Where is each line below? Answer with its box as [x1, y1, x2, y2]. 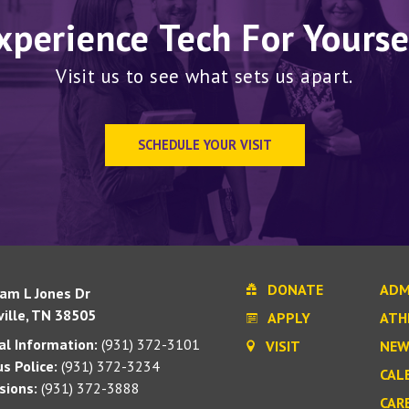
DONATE [264, 279, 324, 299]
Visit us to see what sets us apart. [56, 63, 353, 89]
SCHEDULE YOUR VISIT [137, 135, 272, 153]
